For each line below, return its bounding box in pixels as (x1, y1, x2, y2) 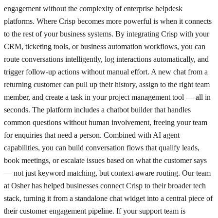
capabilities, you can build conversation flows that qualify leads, (4, 144, 200, 152)
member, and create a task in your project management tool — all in (4, 93, 211, 102)
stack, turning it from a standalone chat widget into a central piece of (4, 194, 213, 203)
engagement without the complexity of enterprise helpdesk (4, 4, 182, 13)
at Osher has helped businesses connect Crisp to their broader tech (4, 182, 206, 190)
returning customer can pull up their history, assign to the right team (4, 80, 210, 89)
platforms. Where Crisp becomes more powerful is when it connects (4, 17, 212, 26)
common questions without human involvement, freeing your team (4, 118, 207, 127)
